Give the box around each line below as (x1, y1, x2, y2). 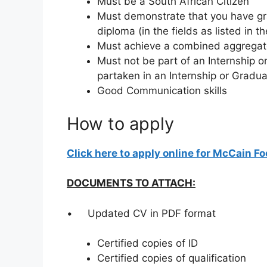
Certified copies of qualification (97, 252, 246, 265)
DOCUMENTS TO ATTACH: (67, 177, 195, 190)
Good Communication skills (97, 85, 227, 97)
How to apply (67, 113, 174, 134)
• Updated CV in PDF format (67, 207, 216, 219)
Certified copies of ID (97, 237, 198, 250)
